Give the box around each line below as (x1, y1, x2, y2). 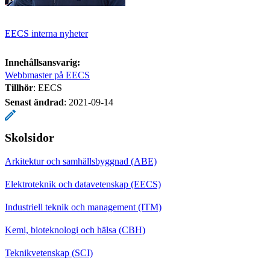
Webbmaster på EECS (5, 69, 90, 80)
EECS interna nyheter (5, 28, 88, 39)
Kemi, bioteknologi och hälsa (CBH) (5, 224, 145, 235)
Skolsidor (5, 130, 54, 144)
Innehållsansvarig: (5, 57, 80, 67)
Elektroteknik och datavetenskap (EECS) (5, 178, 161, 189)
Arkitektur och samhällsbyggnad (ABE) (5, 155, 157, 166)
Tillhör (5, 82, 33, 93)
